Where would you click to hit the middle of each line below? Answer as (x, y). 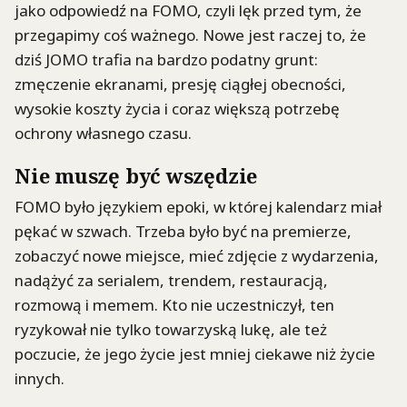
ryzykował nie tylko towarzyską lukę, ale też (171, 329)
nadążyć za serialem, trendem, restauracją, (171, 280)
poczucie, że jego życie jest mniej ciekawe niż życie (195, 353)
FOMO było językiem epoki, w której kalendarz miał (198, 206)
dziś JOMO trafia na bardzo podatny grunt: (166, 60)
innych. (40, 378)
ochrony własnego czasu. (103, 134)
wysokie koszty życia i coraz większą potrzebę (177, 109)
